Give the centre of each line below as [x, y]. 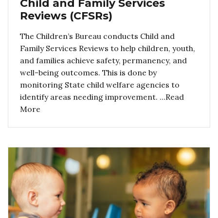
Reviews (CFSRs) [66, 16]
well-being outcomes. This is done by [88, 72]
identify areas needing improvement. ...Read [102, 97]
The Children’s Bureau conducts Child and [97, 36]
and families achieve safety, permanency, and [103, 60]
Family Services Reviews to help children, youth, [108, 48]
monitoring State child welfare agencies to [100, 84]
